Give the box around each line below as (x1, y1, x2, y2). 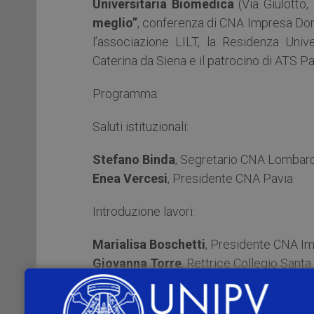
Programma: (93, 86, 159, 101)
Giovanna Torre (93, 255, 182, 271)
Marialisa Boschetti (93, 236, 205, 252)
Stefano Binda (93, 151, 175, 167)
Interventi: (93, 288, 146, 303)
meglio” (93, 15, 137, 30)
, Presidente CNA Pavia (168, 170, 293, 186)
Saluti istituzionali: (93, 118, 189, 134)
